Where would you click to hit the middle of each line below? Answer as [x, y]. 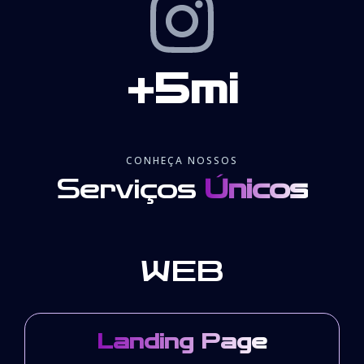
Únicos [256, 189]
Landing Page [182, 342]
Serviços [130, 189]
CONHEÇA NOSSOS [182, 160]
